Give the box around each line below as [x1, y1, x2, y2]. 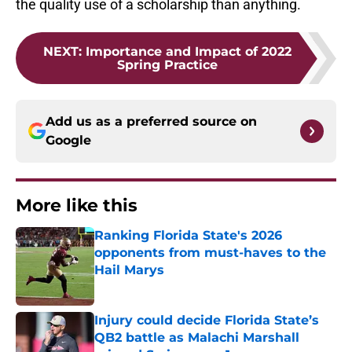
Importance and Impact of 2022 [86, 44, 291, 60]
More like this [16, 195, 137, 217]
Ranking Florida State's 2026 [94, 228, 282, 244]
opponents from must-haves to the [94, 245, 326, 261]
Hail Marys [94, 262, 164, 278]
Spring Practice [117, 57, 218, 73]
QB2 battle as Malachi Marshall [94, 330, 299, 346]
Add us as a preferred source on [46, 114, 257, 130]
